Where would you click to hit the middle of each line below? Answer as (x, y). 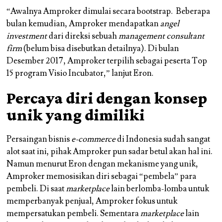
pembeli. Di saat (36, 189)
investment (27, 36)
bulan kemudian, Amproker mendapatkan (83, 24)
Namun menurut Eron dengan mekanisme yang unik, (103, 164)
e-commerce (94, 139)
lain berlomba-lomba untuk (160, 189)
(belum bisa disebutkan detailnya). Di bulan (101, 49)
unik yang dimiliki (76, 115)
